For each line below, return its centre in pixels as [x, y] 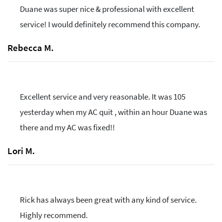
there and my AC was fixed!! [67, 128]
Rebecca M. [30, 48]
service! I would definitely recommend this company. [110, 25]
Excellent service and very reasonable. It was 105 [103, 97]
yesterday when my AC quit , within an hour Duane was [113, 112]
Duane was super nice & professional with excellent [107, 9]
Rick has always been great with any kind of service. [108, 200]
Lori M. [21, 151]
